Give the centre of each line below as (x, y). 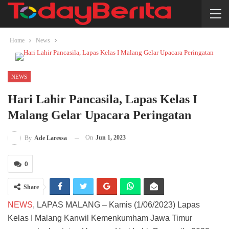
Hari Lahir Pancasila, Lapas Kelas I (102, 99)
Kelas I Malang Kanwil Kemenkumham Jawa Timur (100, 218)
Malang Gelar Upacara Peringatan (99, 115)
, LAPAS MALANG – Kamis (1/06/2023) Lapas (116, 205)
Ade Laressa (51, 138)
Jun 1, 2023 (111, 138)
